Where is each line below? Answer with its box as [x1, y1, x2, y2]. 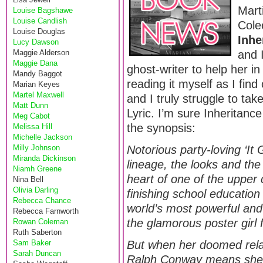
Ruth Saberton [13, 228, 62, 237]
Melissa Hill [13, 122, 52, 131]
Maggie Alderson [13, 48, 69, 57]
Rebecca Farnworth [13, 207, 79, 215]
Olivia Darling [13, 186, 58, 194]
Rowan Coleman [13, 217, 68, 226]
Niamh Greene [13, 164, 62, 173]
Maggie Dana [13, 59, 58, 68]
